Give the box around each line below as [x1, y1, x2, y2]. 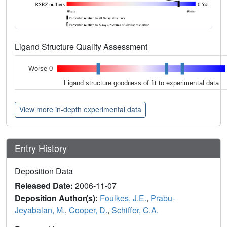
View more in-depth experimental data [19, 104, 141, 115]
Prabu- [150, 192, 175, 204]
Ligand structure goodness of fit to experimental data [64, 79, 219, 87]
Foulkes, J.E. [100, 192, 146, 204]
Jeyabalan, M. [15, 204, 65, 216]
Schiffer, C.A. [111, 204, 159, 216]
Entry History [15, 141, 69, 155]
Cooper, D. [69, 204, 107, 216]
